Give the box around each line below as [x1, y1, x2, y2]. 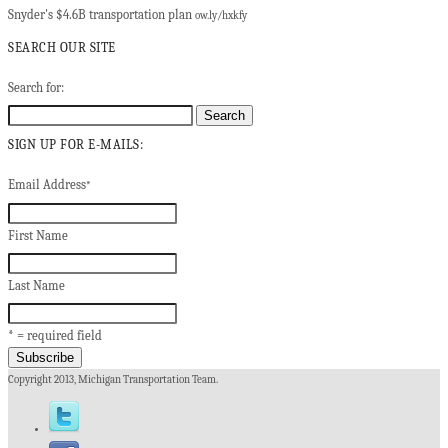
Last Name [8, 277, 65, 293]
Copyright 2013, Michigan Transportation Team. [8, 373, 218, 386]
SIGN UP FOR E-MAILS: [8, 137, 143, 152]
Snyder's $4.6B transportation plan [8, 7, 195, 23]
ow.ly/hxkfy [195, 10, 247, 23]
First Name [8, 227, 68, 243]
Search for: [8, 80, 64, 95]
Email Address [8, 176, 86, 192]
